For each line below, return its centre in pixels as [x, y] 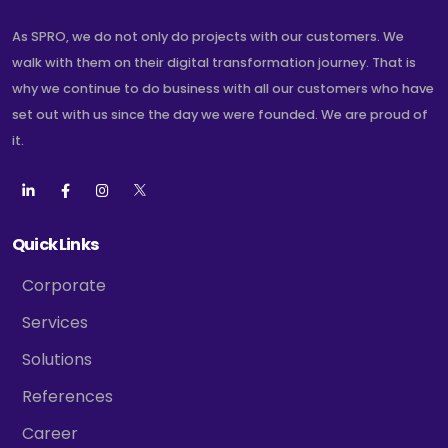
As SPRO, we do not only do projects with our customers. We [208, 37]
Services [55, 323]
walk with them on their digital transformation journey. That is [214, 63]
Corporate [64, 286]
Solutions [57, 360]
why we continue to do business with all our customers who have [223, 89]
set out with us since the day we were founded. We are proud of [220, 115]
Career [50, 434]
